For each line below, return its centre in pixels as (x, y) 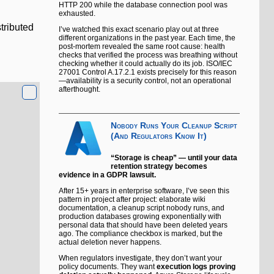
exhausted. (77, 14)
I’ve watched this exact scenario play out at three (139, 30)
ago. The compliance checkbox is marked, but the (141, 234)
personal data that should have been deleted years (143, 225)
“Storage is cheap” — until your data (174, 158)
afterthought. (80, 90)
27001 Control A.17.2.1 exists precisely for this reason (148, 72)
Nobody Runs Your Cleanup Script (174, 126)
